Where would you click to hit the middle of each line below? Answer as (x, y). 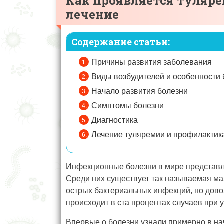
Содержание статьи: (121, 42)
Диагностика (115, 120)
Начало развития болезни (140, 91)
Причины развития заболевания (152, 62)
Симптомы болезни (128, 106)
